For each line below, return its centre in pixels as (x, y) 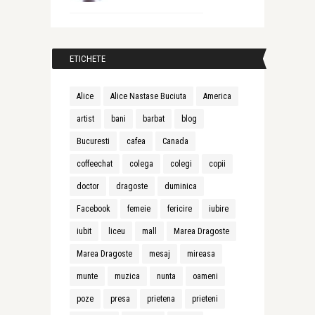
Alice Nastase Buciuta (148, 96)
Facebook (93, 209)
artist (85, 119)
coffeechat (94, 164)
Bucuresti (93, 141)
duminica (180, 186)
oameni (205, 276)
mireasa (201, 254)
